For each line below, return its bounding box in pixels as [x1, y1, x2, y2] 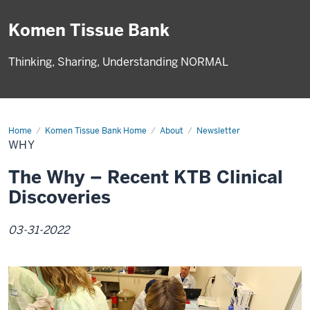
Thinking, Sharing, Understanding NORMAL [8, 55, 228, 69]
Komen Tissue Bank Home [45, 125, 147, 136]
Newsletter [197, 125, 240, 136]
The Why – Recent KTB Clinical [8, 165, 283, 189]
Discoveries [8, 185, 111, 209]
